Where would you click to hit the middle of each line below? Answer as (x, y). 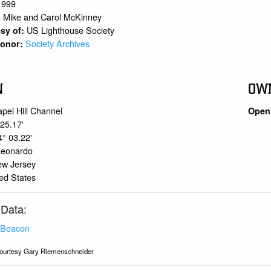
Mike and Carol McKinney (53, 17)
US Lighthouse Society (71, 30)
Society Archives (58, 44)
